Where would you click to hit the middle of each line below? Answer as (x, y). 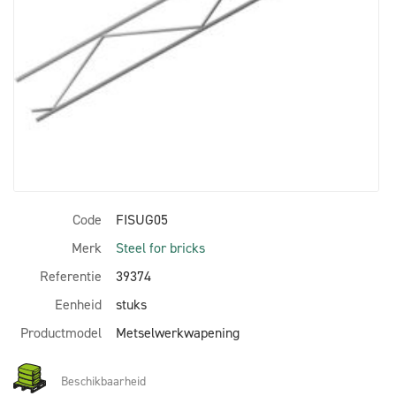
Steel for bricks (160, 247)
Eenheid (78, 304)
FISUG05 (142, 219)
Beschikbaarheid (103, 381)
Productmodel (61, 332)
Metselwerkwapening (178, 332)
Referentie (71, 276)
